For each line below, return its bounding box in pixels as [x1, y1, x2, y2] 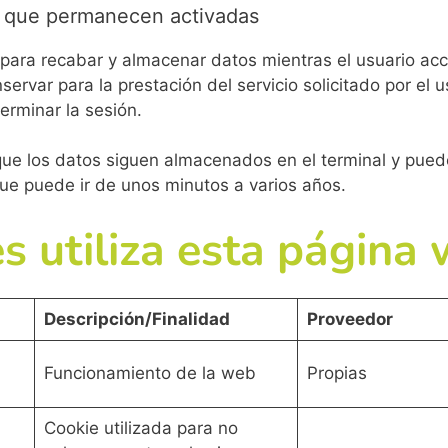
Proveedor [306, 308, 393, 329]
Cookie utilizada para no [43, 417, 238, 438]
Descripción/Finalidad [43, 308, 230, 329]
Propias [306, 362, 367, 383]
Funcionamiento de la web [43, 362, 256, 383]
